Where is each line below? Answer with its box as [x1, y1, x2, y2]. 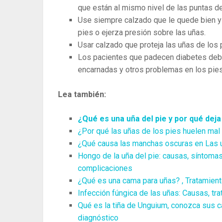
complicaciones [78, 163, 132, 173]
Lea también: [58, 89, 106, 99]
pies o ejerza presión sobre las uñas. [78, 27, 206, 37]
